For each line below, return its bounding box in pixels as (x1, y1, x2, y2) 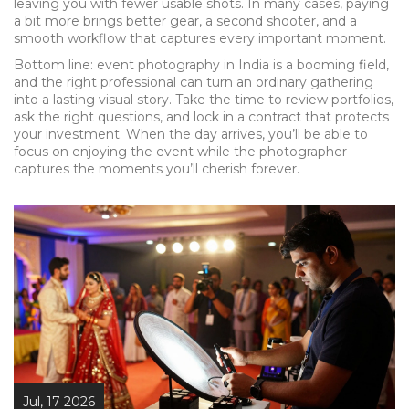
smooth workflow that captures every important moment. (14, 30, 386, 47)
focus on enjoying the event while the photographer (14, 143, 347, 160)
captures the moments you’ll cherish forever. (14, 161, 299, 177)
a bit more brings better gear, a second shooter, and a (14, 13, 357, 29)
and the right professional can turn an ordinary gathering (14, 74, 373, 90)
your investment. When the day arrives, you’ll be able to (14, 126, 368, 142)
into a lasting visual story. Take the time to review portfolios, (14, 91, 393, 108)
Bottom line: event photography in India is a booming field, (14, 57, 389, 73)
